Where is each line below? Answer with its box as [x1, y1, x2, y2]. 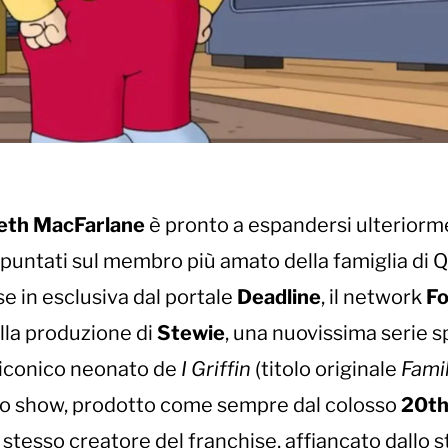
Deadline [237, 284, 321, 309]
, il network [321, 284, 426, 309]
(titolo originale [251, 356, 401, 381]
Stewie [157, 320, 225, 345]
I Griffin [181, 356, 251, 381]
